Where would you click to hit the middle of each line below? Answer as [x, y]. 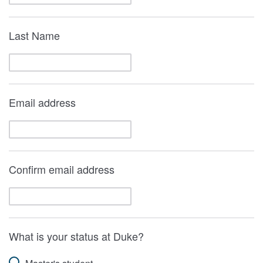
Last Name [34, 36]
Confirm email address [62, 169]
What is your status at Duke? [76, 236]
